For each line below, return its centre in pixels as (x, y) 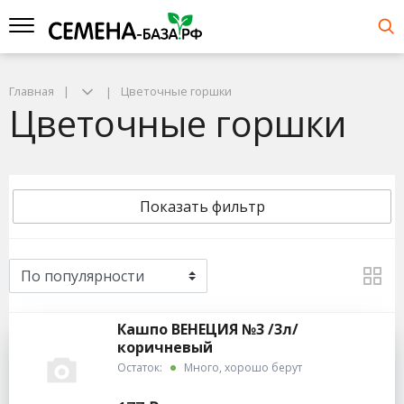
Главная (32, 91)
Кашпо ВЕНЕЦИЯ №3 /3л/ (207, 330)
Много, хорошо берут (241, 368)
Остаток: (141, 368)
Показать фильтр (202, 207)
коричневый (165, 348)
